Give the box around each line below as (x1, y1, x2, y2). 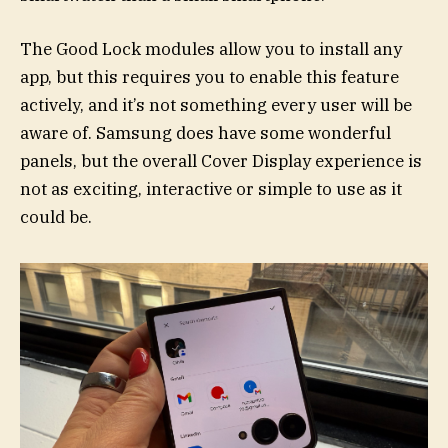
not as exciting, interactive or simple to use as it (20, 177, 402, 200)
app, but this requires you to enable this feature (20, 65, 399, 88)
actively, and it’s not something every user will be (20, 93, 412, 116)
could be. (20, 205, 92, 228)
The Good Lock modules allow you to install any (20, 37, 402, 60)
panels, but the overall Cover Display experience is (20, 149, 422, 172)
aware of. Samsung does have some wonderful (20, 121, 391, 144)
